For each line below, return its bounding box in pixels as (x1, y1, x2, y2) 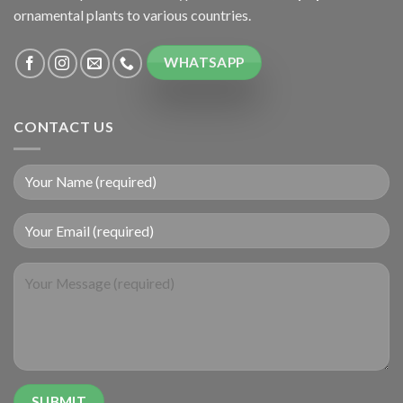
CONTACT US (13, 118, 114, 136)
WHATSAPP (164, 53, 245, 70)
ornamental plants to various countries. (13, 5, 251, 23)
